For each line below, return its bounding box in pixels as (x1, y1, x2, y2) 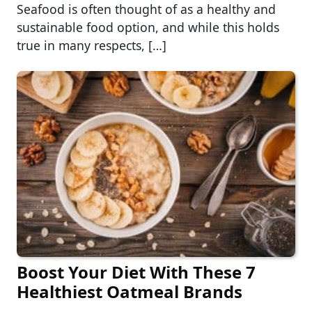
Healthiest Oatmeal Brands (17, 279, 242, 303)
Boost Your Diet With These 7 (17, 260, 256, 283)
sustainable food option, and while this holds (17, 19, 279, 36)
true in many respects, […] (17, 37, 166, 54)
